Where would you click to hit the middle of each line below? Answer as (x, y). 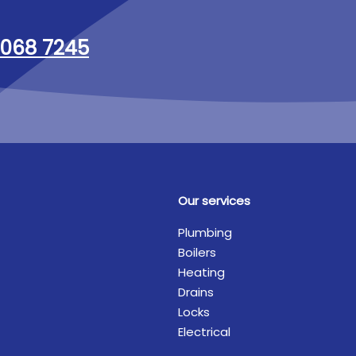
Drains (196, 292)
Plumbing (205, 232)
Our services (214, 201)
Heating (201, 272)
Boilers (197, 252)
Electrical (204, 332)
